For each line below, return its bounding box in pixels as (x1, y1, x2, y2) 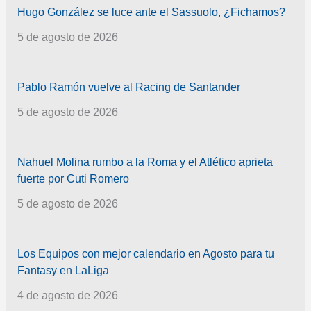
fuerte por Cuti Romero (17, 173, 129, 185)
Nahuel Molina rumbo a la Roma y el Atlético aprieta (17, 156, 273, 169)
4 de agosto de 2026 (17, 289, 118, 302)
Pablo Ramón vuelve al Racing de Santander (17, 81, 240, 94)
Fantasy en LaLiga (17, 264, 109, 277)
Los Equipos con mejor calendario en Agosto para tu (17, 248, 274, 260)
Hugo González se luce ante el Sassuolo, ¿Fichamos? (17, 6, 285, 19)
